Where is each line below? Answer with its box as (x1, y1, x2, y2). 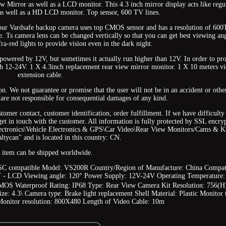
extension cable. (17, 71, 63, 79)
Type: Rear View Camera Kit (88, 182, 171, 190)
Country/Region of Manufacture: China (90, 164, 203, 172)
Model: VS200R (42, 164, 89, 172)
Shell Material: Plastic (135, 190, 198, 198)
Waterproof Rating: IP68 (15, 182, 86, 190)
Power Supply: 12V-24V (84, 172, 155, 180)
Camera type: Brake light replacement (25, 190, 133, 198)
